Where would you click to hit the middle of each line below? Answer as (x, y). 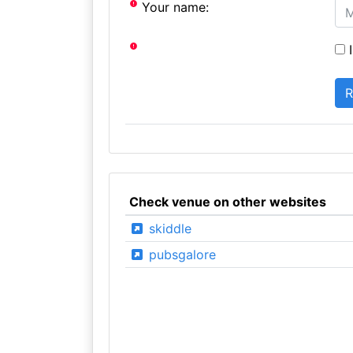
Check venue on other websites (227, 202)
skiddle (168, 229)
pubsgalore (180, 255)
